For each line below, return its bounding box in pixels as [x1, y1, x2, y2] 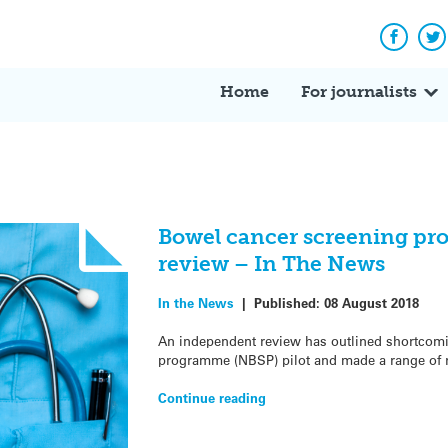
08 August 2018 [323, 293, 419, 311]
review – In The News [157, 251, 385, 277]
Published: [253, 293, 324, 311]
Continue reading [157, 389, 266, 406]
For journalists [301, 81, 417, 101]
